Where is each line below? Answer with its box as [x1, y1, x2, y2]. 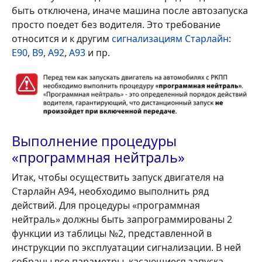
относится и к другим [12, 32, 112, 46]
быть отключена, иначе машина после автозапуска [12, 4, 248, 18]
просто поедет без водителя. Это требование [12, 18, 220, 32]
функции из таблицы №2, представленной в [12, 227, 212, 240]
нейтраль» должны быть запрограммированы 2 [12, 213, 232, 226]
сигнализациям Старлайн [112, 32, 229, 46]
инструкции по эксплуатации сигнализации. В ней [12, 241, 241, 254]
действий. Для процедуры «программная [12, 199, 200, 212]
